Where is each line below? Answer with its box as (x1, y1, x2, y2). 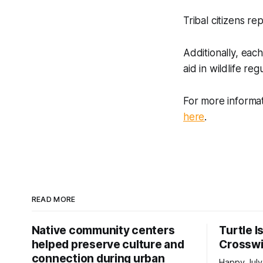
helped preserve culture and (31, 238, 184, 252)
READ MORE (31, 195, 76, 204)
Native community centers (31, 224, 175, 238)
